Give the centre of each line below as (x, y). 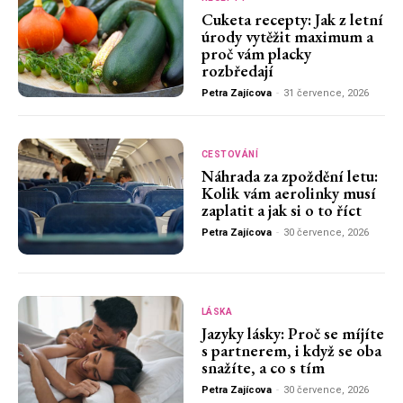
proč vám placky (256, 53)
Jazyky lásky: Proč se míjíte (292, 333)
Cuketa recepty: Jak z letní (292, 19)
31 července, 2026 (326, 93)
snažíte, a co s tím (263, 367)
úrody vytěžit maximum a (287, 36)
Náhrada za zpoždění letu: (289, 176)
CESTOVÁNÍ (230, 155)
